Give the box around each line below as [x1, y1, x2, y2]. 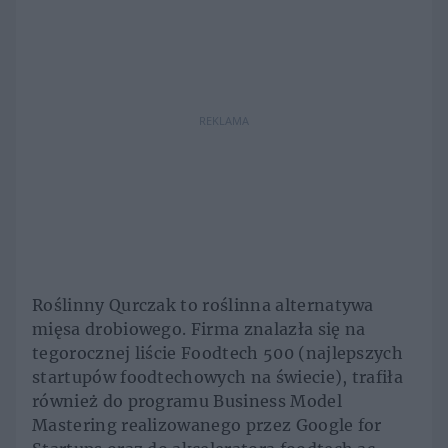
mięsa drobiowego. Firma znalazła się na [32, 319, 366, 340]
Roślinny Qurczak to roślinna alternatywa [32, 295, 374, 316]
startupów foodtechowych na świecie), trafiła [32, 367, 404, 388]
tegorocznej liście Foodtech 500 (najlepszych [32, 343, 404, 364]
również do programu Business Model [32, 391, 342, 412]
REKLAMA [199, 112, 249, 128]
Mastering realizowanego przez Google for [32, 415, 382, 436]
